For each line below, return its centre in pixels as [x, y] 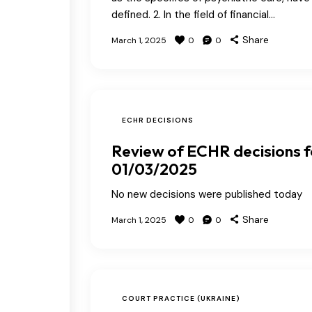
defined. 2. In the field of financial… [193, 14]
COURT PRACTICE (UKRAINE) [181, 298]
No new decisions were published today [207, 194]
